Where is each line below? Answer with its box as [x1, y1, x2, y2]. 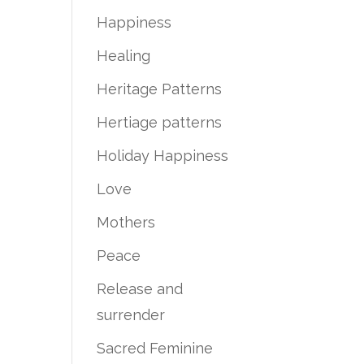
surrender [97, 306, 166, 323]
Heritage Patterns [97, 80, 223, 97]
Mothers [97, 214, 156, 231]
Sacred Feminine [97, 340, 214, 357]
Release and [97, 280, 184, 297]
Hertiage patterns [97, 114, 223, 131]
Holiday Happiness [97, 147, 229, 164]
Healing [97, 47, 151, 64]
